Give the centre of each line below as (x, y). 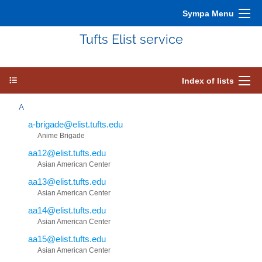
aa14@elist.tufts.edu (67, 210)
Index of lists (208, 81)
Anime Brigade (61, 135)
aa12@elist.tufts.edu (67, 153)
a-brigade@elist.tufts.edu (75, 124)
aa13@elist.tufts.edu (67, 181)
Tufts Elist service (131, 39)
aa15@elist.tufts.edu (67, 239)
